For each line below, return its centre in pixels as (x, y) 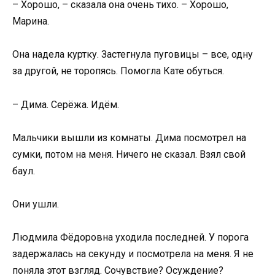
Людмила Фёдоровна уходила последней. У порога (130, 238)
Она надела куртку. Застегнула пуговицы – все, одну (133, 55)
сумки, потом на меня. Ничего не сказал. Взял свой (129, 154)
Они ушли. (36, 204)
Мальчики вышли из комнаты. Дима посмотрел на (129, 137)
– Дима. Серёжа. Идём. (66, 104)
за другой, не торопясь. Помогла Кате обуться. (118, 71)
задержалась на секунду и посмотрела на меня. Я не (133, 254)
